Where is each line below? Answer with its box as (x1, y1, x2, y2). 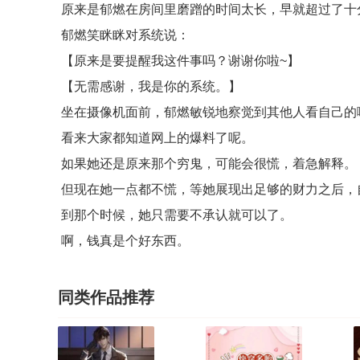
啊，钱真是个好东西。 (58, 234, 193, 247)
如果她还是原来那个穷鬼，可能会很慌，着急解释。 (58, 157, 357, 170)
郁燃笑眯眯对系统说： (58, 28, 190, 42)
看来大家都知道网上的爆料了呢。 (58, 131, 254, 145)
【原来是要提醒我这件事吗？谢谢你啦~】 (58, 54, 300, 67)
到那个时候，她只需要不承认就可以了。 (58, 208, 292, 222)
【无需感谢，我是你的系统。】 (58, 80, 241, 93)
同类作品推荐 (58, 288, 154, 306)
